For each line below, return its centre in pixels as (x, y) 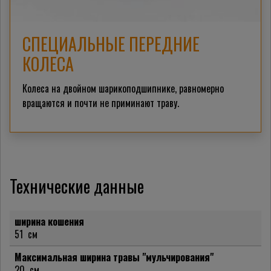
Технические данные (77, 186)
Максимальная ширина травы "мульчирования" (114, 257)
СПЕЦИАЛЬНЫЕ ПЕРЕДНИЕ (111, 44)
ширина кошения (49, 222)
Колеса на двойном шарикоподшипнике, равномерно (123, 89)
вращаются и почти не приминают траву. (101, 103)
